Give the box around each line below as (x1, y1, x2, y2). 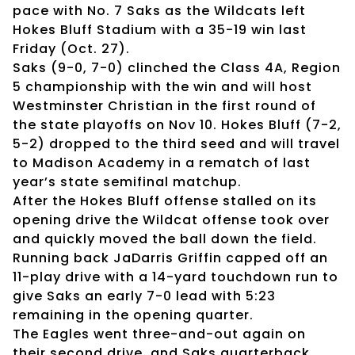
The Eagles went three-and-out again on (13, 324, 306, 343)
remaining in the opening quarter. (13, 305, 254, 324)
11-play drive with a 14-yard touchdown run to (13, 267, 338, 286)
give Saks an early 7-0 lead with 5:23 (13, 286, 276, 305)
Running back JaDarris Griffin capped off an (13, 248, 328, 267)
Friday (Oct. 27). (13, 39, 130, 58)
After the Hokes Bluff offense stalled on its (13, 191, 317, 210)
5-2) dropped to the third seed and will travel (13, 134, 340, 153)
